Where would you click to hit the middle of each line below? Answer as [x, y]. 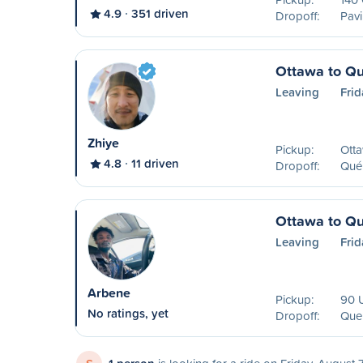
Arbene [109, 293]
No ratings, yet [128, 313]
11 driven [155, 163]
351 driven [160, 13]
